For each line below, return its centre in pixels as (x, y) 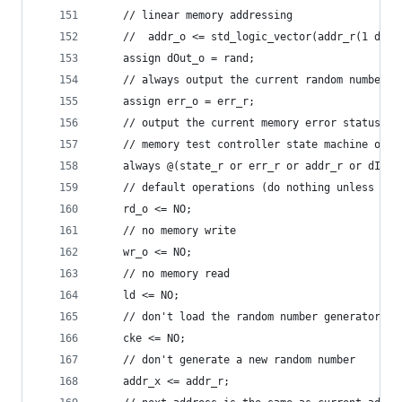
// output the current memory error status (239, 123)
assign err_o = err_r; (176, 101)
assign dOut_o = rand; (176, 58)
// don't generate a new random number (239, 360)
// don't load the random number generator (252, 317)
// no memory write (179, 231)
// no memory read (176, 274)
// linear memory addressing (195, 15)
